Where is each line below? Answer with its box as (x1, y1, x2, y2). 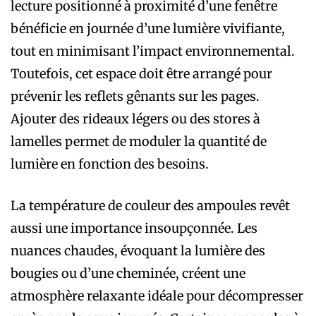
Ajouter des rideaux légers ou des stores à (11, 110, 260, 127)
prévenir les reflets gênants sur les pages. (11, 87, 260, 104)
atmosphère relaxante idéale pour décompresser (11, 287, 303, 304)
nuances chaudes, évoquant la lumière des (11, 242, 265, 259)
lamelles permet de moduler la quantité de (11, 133, 267, 150)
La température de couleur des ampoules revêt (11, 197, 290, 214)
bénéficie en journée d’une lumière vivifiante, (11, 20, 285, 37)
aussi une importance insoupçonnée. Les (11, 219, 257, 236)
